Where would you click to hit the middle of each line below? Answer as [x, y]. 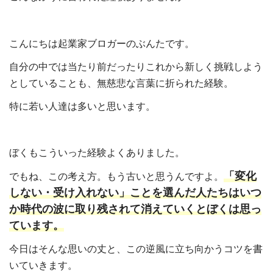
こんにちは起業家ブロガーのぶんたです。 [102, 43]
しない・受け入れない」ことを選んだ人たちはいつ [135, 192]
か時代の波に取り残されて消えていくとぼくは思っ [135, 209]
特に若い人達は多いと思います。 [82, 107]
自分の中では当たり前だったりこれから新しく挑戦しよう [136, 66]
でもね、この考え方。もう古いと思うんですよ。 [116, 176]
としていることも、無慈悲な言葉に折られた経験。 [121, 83]
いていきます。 [43, 265]
